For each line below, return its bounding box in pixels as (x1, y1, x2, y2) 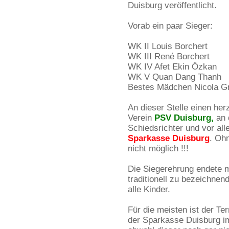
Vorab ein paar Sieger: (128, 21, 213, 31)
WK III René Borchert (128, 52, 210, 61)
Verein (128, 113, 154, 123)
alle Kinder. (128, 185, 170, 194)
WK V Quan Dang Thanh (128, 72, 221, 82)
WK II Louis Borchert (128, 41, 208, 51)
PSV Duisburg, (154, 113, 214, 123)
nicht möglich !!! (128, 144, 189, 153)
